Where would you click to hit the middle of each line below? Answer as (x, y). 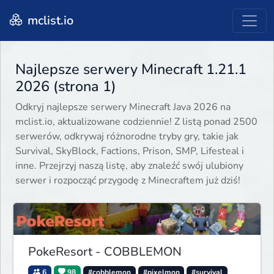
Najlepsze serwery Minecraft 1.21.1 (131, 69)
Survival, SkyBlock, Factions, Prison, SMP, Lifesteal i (130, 151)
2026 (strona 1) (66, 87)
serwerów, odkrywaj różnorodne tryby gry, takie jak (127, 137)
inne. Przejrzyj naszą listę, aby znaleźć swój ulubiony (129, 166)
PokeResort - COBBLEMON (105, 251)
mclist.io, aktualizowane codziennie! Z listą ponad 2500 (136, 122)
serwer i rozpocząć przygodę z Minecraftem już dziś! (128, 181)
